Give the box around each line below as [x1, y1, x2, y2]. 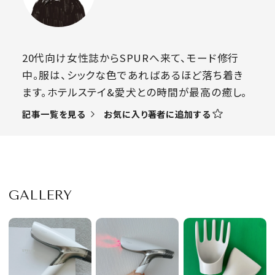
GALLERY [9, 187, 72, 203]
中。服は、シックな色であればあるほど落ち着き [21, 67, 244, 82]
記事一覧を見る [21, 107, 88, 121]
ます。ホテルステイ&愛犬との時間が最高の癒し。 [21, 84, 248, 99]
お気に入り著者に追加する [103, 107, 211, 120]
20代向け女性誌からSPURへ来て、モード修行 [21, 50, 239, 65]
